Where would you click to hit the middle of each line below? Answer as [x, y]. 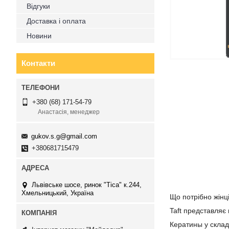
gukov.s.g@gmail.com [64, 136]
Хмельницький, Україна [58, 193]
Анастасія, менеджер [69, 112]
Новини [39, 36]
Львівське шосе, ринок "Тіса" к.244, [87, 185]
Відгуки [38, 6]
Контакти [38, 63]
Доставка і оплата [56, 21]
